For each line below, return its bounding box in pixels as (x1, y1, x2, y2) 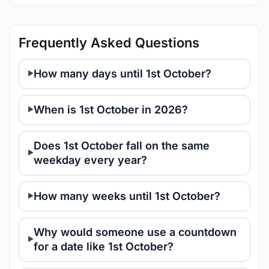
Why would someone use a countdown (34, 226, 237, 238)
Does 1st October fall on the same (34, 139, 210, 152)
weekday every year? (34, 154, 147, 166)
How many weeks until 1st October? (34, 190, 220, 202)
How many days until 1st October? (34, 67, 211, 80)
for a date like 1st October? (34, 240, 174, 253)
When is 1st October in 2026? (34, 103, 188, 116)
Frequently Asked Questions (19, 35, 199, 50)
